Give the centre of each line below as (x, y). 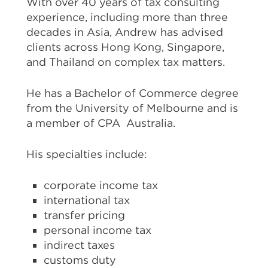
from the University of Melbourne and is (132, 108)
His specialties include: (86, 154)
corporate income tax (101, 185)
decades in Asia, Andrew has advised (124, 32)
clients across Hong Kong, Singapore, (125, 47)
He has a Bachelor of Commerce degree (132, 93)
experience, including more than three (127, 17)
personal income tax (98, 230)
